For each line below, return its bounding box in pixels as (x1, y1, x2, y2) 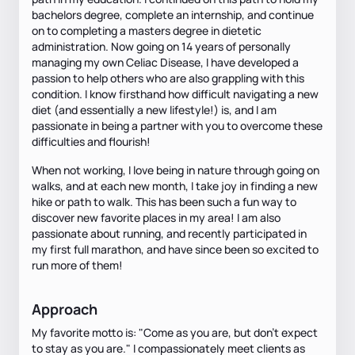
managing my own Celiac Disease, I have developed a (32, 54, 299, 70)
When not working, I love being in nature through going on (32, 162, 319, 177)
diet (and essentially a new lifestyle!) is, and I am (32, 101, 277, 117)
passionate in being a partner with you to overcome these (32, 117, 323, 133)
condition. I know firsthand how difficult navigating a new (32, 86, 319, 101)
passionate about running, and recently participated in (32, 225, 307, 241)
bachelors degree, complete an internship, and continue (32, 6, 314, 22)
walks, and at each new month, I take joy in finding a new (32, 177, 318, 193)
